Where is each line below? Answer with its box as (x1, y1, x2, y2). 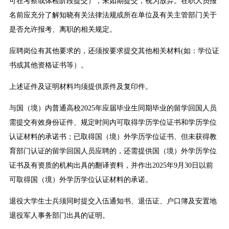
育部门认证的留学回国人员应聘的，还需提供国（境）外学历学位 (9, 147, 217, 155)
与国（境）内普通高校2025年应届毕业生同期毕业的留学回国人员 (9, 104, 217, 112)
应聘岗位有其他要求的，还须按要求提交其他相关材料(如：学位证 (9, 47, 219, 55)
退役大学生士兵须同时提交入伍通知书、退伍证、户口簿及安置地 (9, 197, 217, 205)
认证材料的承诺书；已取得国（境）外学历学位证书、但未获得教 (9, 133, 217, 141)
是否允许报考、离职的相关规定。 (9, 26, 117, 34)
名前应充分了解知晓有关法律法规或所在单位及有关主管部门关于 (9, 11, 217, 19)
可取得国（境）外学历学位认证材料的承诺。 (9, 176, 152, 184)
